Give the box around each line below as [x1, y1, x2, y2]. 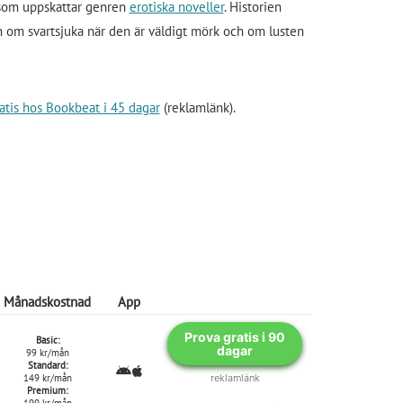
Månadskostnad [4, 292, 91, 310]
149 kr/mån [22, 371, 72, 384]
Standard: [27, 358, 67, 372]
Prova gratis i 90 [184, 328, 285, 345]
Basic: [35, 333, 59, 346]
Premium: [27, 383, 67, 397]
